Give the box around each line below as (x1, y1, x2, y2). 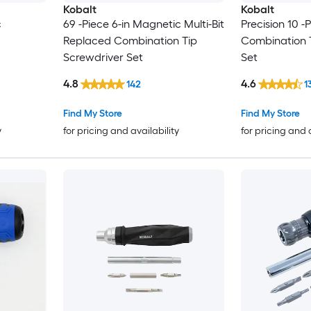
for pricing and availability (62, 125, 179, 137)
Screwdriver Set (62, 50, 143, 64)
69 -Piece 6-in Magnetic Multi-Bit (62, 17, 224, 31)
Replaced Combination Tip (62, 33, 197, 47)
